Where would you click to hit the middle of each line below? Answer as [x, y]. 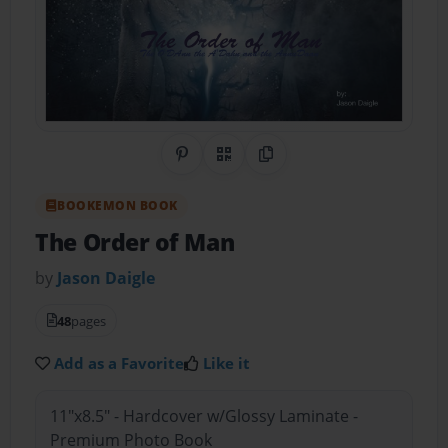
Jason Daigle [106, 277]
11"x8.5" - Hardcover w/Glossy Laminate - [203, 416]
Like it [227, 362]
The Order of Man [135, 243]
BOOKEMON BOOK [117, 205]
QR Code [256, 165]
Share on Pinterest [252, 165]
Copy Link [301, 165]
